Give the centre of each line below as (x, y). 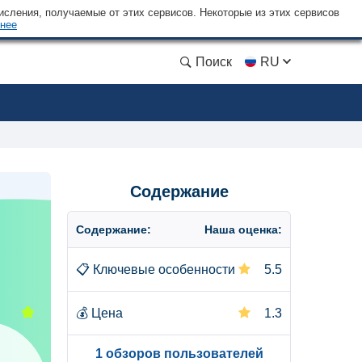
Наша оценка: (243, 229)
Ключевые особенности (164, 269)
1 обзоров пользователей (179, 354)
